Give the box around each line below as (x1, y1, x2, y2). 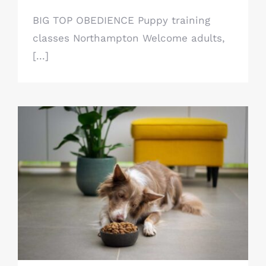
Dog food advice (95, 191, 171, 202)
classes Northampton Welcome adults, (33, 32, 225, 44)
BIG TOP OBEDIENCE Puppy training (33, 14, 210, 26)
